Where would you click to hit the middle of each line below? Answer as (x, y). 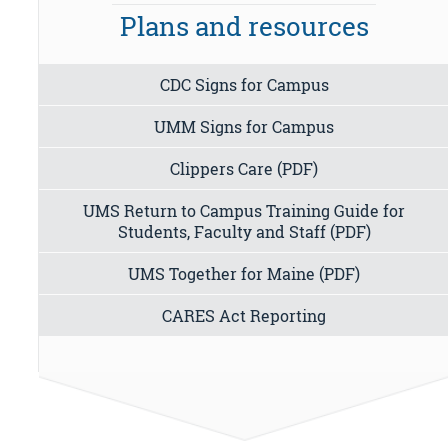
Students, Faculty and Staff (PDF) (244, 231)
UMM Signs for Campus (244, 126)
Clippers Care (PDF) (244, 168)
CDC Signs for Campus (244, 84)
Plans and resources (244, 25)
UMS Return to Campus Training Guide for (244, 210)
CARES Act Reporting (244, 315)
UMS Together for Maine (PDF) (244, 273)
